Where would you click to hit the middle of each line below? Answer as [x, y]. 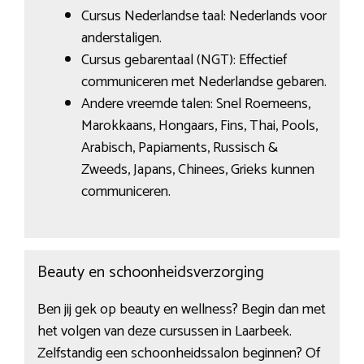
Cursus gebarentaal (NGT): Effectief [184, 61]
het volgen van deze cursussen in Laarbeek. [164, 331]
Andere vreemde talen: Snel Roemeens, [195, 104]
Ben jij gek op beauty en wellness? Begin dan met [181, 309]
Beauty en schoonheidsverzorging [150, 272]
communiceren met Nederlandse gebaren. [204, 82]
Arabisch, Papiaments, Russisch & [179, 148]
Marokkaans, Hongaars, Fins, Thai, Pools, [199, 126]
